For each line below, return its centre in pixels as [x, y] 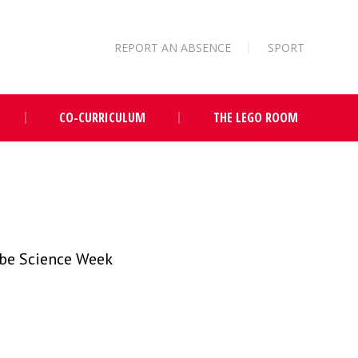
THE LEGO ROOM [255, 118]
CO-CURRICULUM [102, 118]
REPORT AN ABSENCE [173, 47]
